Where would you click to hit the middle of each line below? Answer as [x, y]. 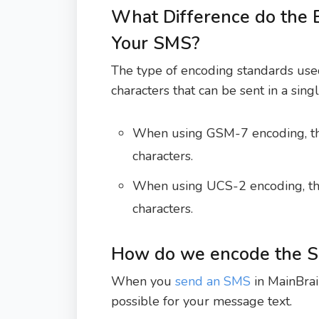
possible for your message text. [201, 301]
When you [143, 281]
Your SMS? [155, 43]
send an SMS [213, 281]
